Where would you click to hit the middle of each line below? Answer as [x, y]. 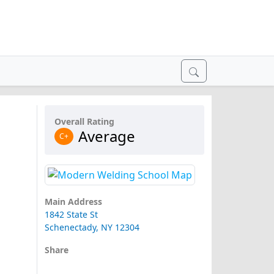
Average [106, 136]
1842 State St [71, 215]
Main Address [73, 202]
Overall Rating [84, 121]
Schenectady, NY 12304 [92, 228]
